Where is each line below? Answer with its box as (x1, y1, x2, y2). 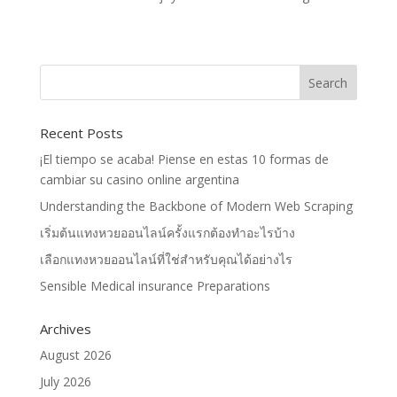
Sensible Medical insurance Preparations (39, 277, 270, 294)
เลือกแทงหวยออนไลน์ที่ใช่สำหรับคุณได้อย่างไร (39, 251, 292, 268)
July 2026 (39, 373, 91, 390)
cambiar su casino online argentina (39, 171, 239, 188)
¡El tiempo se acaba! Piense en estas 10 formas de (39, 151, 329, 167)
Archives (39, 320, 91, 338)
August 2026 (39, 346, 112, 363)
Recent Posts (39, 124, 123, 142)
